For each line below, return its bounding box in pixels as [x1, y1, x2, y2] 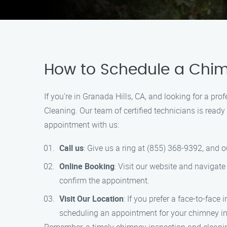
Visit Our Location [59, 193, 124, 204]
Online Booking [59, 161, 115, 172]
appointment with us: [44, 119, 119, 130]
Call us [59, 142, 84, 154]
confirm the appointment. [59, 175, 149, 186]
